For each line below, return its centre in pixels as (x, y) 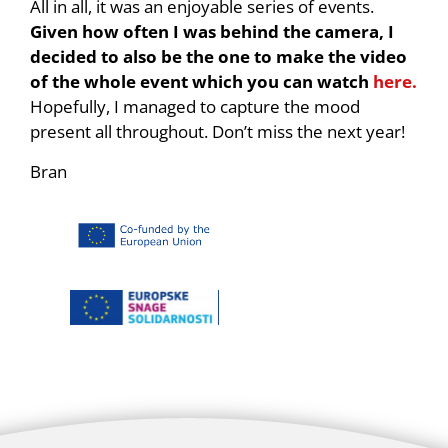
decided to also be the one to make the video (218, 57)
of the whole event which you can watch (201, 82)
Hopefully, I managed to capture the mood (195, 107)
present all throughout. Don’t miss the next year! (217, 132)
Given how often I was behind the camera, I (212, 32)
